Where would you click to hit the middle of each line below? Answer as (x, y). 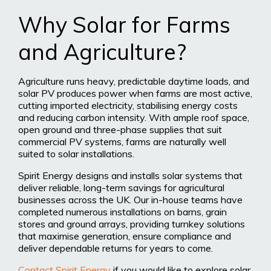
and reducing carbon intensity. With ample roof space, (134, 117)
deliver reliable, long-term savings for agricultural (121, 187)
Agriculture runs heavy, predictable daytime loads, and (134, 81)
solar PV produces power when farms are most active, (135, 93)
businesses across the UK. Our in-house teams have (130, 199)
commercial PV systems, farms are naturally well (122, 141)
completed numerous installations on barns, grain (122, 211)
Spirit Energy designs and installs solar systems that (130, 175)
